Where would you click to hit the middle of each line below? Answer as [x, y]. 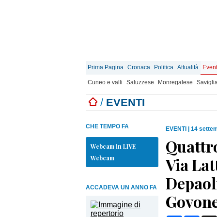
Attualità [188, 67]
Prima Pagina [106, 67]
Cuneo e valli [105, 82]
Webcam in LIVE [113, 146]
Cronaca [139, 67]
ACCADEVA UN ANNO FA [121, 187]
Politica [164, 67]
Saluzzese [140, 82]
